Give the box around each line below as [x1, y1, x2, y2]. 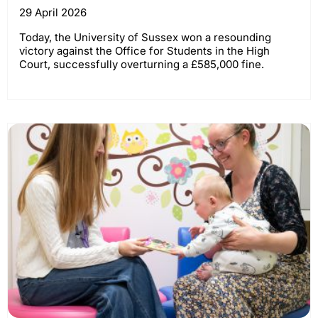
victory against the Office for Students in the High [19, 44, 270, 57]
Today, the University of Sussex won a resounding [19, 31, 271, 44]
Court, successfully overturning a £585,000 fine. [19, 57, 264, 71]
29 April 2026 [19, 6, 87, 19]
